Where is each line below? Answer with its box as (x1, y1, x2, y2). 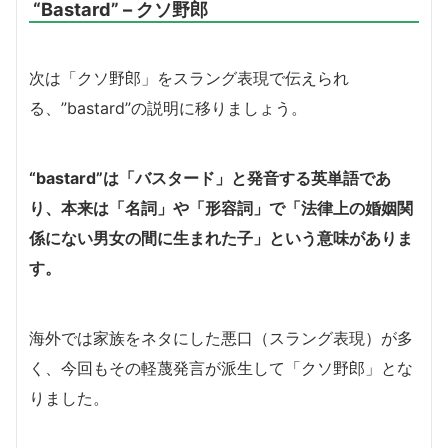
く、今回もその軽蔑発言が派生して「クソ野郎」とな (29, 358, 413, 379)
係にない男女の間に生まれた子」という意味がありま (29, 228, 413, 249)
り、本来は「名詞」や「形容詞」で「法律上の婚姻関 (29, 198, 413, 219)
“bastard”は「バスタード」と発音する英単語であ (29, 168, 391, 189)
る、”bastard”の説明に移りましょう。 (29, 98, 307, 119)
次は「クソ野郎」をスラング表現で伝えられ (29, 68, 349, 89)
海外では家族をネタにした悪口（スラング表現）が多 (29, 328, 413, 349)
